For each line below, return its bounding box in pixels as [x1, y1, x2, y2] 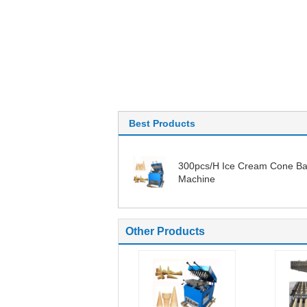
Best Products [129, 117, 195, 129]
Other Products [125, 225, 205, 237]
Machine [178, 173, 215, 184]
